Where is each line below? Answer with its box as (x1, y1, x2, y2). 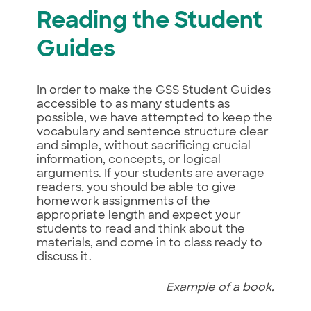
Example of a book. (166, 282, 275, 294)
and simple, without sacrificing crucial (36, 140, 251, 152)
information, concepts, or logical (36, 154, 221, 166)
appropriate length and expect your (36, 210, 241, 221)
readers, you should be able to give (36, 182, 236, 194)
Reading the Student (36, 11, 262, 34)
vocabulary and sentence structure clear (36, 126, 269, 138)
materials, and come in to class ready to (36, 237, 262, 249)
